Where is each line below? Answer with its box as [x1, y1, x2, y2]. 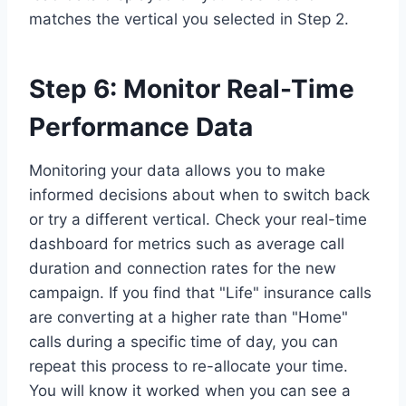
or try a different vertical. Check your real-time [29, 209, 367, 228]
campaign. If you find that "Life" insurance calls [29, 283, 372, 302]
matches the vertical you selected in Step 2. [29, 9, 349, 28]
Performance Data [29, 111, 253, 142]
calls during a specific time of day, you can [29, 332, 338, 351]
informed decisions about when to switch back [29, 185, 370, 204]
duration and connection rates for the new [29, 258, 336, 277]
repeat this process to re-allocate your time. [29, 356, 348, 375]
